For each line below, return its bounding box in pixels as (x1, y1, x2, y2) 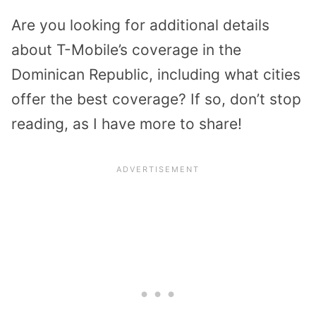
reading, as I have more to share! (11, 114, 242, 133)
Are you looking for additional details (11, 16, 269, 34)
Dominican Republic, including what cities (11, 65, 300, 83)
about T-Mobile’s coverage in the (11, 40, 241, 59)
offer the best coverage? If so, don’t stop (11, 90, 301, 108)
